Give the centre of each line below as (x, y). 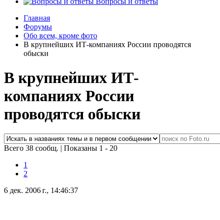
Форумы (38, 27)
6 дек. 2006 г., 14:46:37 (41, 191)
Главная (37, 18)
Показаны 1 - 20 (91, 148)
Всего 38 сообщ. (32, 148)
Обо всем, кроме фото (60, 36)
